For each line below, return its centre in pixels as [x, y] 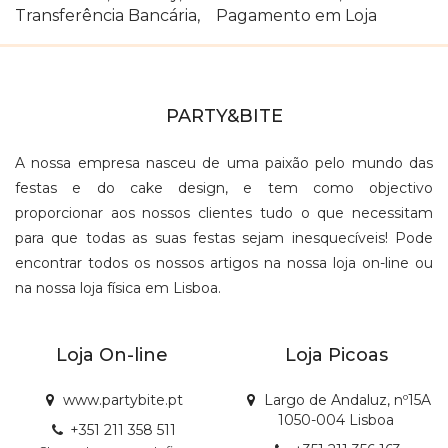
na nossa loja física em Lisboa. [118, 287]
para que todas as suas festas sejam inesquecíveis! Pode [224, 237]
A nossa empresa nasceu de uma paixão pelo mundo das [224, 162]
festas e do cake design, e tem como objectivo [224, 187]
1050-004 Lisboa [336, 419]
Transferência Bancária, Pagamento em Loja [196, 15]
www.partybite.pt [123, 399]
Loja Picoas [336, 354]
